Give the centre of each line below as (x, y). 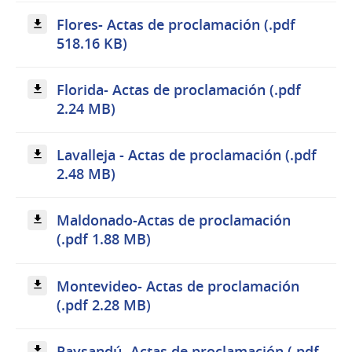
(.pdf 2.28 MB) (104, 304)
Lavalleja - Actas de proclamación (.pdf (187, 155)
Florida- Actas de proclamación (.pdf (179, 90)
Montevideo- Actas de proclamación (178, 286)
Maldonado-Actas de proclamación (174, 220)
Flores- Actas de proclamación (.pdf (176, 24)
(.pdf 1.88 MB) (104, 239)
